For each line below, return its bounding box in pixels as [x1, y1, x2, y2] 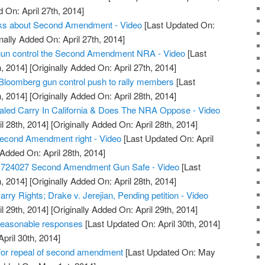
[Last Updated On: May [123, 245, 216, 258]
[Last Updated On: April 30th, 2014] [83, 217, 221, 230]
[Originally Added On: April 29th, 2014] [49, 203, 198, 216]
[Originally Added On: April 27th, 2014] [27, 61, 177, 74]
